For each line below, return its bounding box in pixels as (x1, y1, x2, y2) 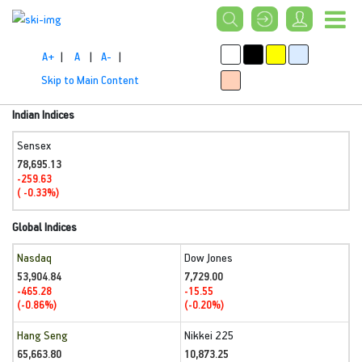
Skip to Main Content (41, 71, 139, 87)
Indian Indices (12, 107, 74, 122)
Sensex (17, 137, 51, 153)
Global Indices (12, 219, 77, 234)
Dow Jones (184, 250, 233, 265)
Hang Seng (17, 327, 68, 343)
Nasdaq (17, 250, 52, 265)
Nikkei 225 (184, 327, 234, 343)
